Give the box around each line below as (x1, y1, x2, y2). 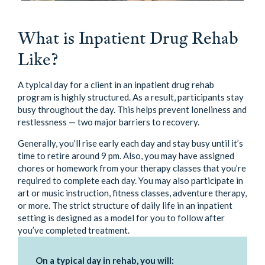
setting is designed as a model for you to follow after (18, 212, 225, 223)
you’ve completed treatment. (18, 225, 130, 235)
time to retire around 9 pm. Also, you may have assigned (18, 150, 234, 161)
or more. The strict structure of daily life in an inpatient (18, 200, 232, 211)
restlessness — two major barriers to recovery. (18, 117, 201, 127)
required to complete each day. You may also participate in (18, 175, 243, 186)
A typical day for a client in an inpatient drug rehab (18, 79, 214, 90)
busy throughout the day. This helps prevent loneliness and (18, 104, 247, 115)
